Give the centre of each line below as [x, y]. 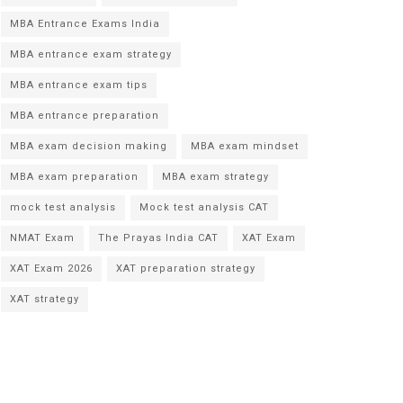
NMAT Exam [42, 238]
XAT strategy [45, 299]
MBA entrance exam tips [79, 85]
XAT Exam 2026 [51, 269]
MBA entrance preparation [85, 116]
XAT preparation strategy [186, 269]
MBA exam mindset [245, 146]
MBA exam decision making [89, 146]
